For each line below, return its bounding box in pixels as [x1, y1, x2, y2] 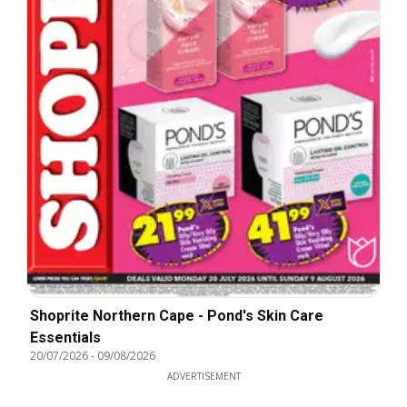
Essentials [30, 329, 101, 347]
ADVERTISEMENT [166, 370, 241, 383]
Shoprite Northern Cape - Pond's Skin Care [30, 307, 323, 325]
